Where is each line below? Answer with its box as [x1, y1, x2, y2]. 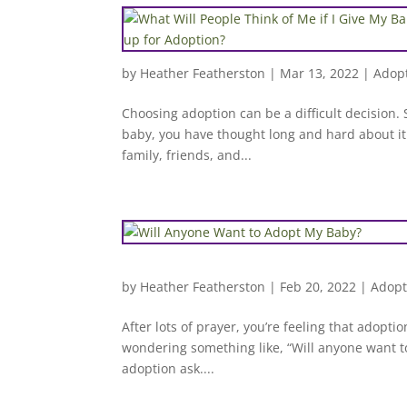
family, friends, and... [122, 146, 253, 164]
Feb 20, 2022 [280, 278, 357, 295]
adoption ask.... [122, 360, 215, 377]
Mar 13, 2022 [280, 65, 360, 82]
